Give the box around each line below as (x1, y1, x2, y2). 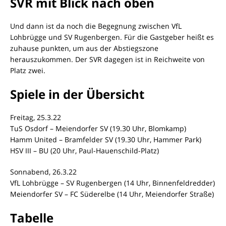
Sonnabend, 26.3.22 (10, 166, 77, 177)
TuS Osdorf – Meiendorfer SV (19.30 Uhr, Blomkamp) (10, 123, 186, 133)
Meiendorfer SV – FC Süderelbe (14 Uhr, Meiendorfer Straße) (10, 189, 214, 199)
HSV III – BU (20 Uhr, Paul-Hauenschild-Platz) (10, 145, 159, 155)
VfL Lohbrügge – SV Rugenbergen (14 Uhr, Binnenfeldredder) (10, 178, 215, 188)
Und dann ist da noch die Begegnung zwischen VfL (10, 21, 182, 31)
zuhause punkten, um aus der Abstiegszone (10, 43, 158, 53)
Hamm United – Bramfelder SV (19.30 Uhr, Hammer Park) (10, 134, 201, 144)
